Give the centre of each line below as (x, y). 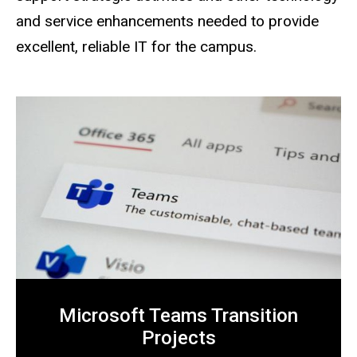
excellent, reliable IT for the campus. (136, 47)
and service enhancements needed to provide (167, 21)
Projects (178, 338)
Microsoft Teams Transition (178, 316)
